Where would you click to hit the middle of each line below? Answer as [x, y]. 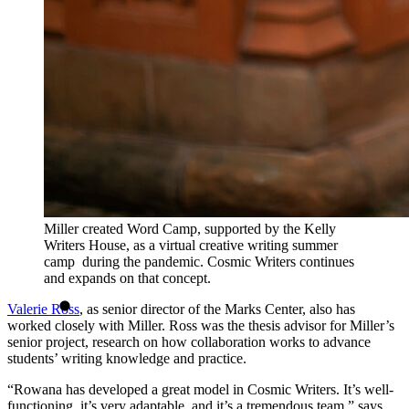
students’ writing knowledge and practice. [127, 358]
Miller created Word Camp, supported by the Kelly [190, 228]
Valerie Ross [43, 309]
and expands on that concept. [129, 278]
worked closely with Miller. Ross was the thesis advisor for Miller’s [201, 325]
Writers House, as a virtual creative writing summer [191, 245]
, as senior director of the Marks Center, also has [217, 309]
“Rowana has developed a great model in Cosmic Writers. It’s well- [200, 389]
